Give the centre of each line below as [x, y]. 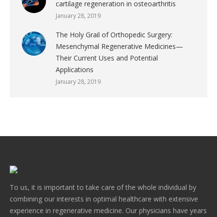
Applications [75, 70]
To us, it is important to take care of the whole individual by [103, 187]
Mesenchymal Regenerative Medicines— [119, 46]
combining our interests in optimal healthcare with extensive [104, 199]
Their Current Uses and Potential [107, 58]
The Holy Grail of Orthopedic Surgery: [114, 35]
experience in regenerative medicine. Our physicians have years [108, 211]
